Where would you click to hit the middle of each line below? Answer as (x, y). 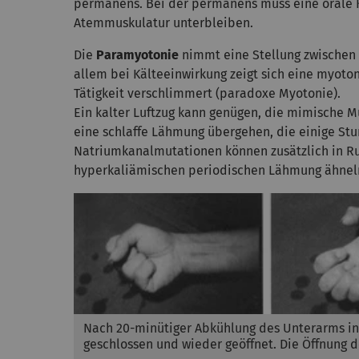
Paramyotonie (137, 55)
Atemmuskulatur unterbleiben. (163, 23)
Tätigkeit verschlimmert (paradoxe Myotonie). (207, 94)
